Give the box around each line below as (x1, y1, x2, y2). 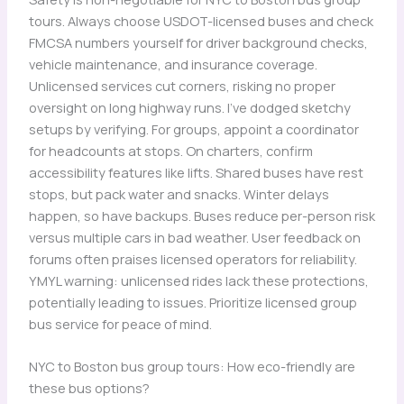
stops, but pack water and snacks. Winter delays (28, 185, 329, 204)
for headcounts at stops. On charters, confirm (28, 142, 313, 161)
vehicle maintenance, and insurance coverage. (28, 55, 317, 74)
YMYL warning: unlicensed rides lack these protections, (28, 271, 369, 290)
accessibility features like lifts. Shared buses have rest (28, 163, 363, 182)
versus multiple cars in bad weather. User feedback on (28, 228, 361, 247)
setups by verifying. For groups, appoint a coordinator (28, 120, 359, 139)
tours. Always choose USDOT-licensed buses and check (28, 12, 373, 31)
